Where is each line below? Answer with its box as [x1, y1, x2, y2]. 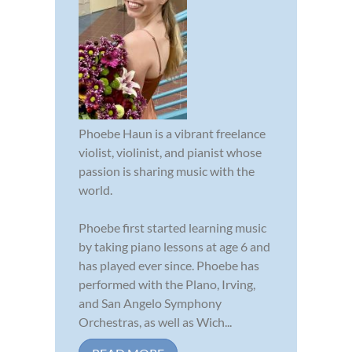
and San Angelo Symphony [79, 295, 222, 310]
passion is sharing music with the [79, 163, 255, 178]
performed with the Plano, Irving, [79, 276, 255, 291]
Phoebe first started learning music [79, 219, 266, 235]
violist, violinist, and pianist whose [79, 144, 262, 159]
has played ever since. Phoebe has [79, 257, 259, 273]
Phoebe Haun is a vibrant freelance [79, 125, 266, 141]
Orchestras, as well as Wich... [79, 313, 232, 329]
